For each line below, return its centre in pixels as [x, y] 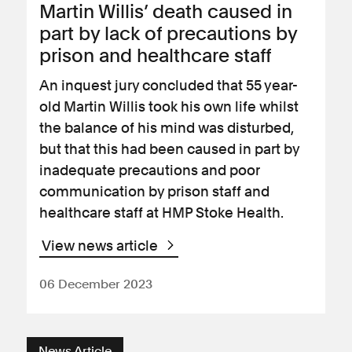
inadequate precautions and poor [150, 170]
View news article [101, 246]
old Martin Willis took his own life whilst [169, 106]
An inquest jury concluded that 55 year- [169, 85]
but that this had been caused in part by [169, 149]
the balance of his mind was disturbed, [166, 128]
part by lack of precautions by [168, 33]
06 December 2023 [96, 284]
